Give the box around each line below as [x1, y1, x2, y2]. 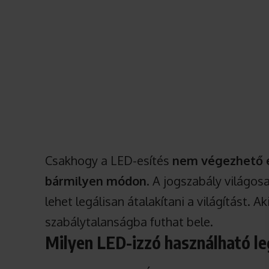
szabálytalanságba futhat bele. [45, 214, 214, 230]
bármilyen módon [45, 173, 147, 189]
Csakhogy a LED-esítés [45, 153, 173, 169]
